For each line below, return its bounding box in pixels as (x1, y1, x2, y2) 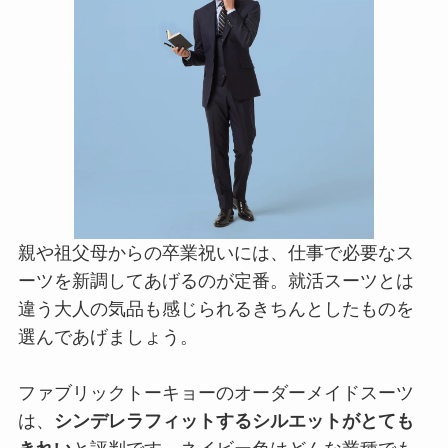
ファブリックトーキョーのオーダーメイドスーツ (17, 383, 414, 404)
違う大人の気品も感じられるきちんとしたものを (17, 299, 414, 320)
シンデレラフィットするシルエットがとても (53, 411, 414, 432)
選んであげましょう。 (17, 327, 198, 348)
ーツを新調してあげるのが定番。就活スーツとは (17, 271, 414, 292)
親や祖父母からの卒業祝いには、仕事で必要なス (17, 243, 414, 264)
